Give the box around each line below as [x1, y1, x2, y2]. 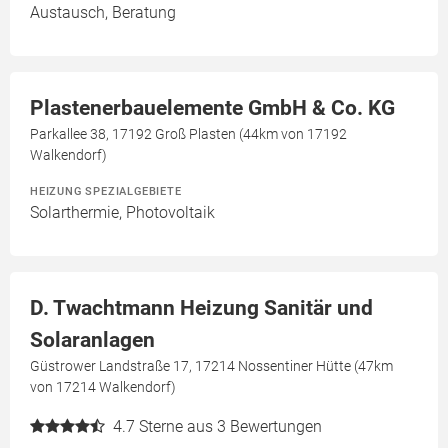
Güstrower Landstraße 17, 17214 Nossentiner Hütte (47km [30, 358, 393, 375]
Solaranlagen [30, 328, 155, 353]
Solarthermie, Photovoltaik [30, 203, 215, 223]
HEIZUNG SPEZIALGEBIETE [30, 184, 182, 199]
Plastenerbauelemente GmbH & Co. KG [30, 96, 395, 121]
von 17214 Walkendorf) [30, 379, 176, 396]
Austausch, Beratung [30, 3, 176, 23]
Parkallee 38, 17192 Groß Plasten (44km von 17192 [30, 126, 347, 143]
